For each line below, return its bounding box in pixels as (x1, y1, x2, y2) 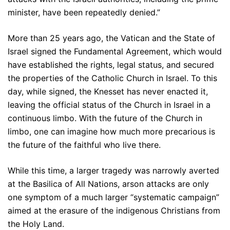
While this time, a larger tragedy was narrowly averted (8, 165, 219, 176)
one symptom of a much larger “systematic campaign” (8, 192, 219, 203)
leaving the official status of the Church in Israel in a (8, 100, 210, 110)
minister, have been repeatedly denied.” (8, 7, 160, 18)
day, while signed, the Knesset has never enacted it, (8, 86, 208, 97)
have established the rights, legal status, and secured (8, 60, 214, 70)
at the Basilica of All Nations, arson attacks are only (8, 179, 209, 189)
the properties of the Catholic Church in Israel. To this (8, 73, 217, 84)
